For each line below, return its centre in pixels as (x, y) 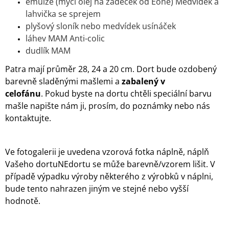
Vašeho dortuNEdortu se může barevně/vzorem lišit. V (110, 164)
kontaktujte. (29, 118)
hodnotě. (25, 201)
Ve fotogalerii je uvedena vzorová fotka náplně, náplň (107, 152)
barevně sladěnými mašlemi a (63, 82)
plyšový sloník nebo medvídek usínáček (101, 26)
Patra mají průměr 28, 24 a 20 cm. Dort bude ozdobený (111, 69)
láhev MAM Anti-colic (65, 39)
